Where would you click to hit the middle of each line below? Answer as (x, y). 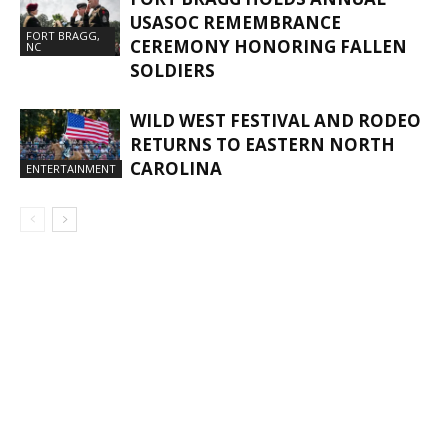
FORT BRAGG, (63, 35)
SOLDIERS (172, 70)
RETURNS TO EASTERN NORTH (262, 144)
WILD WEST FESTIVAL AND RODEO (275, 120)
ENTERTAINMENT (71, 168)
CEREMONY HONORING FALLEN (268, 46)
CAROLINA (176, 168)
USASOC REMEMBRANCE (235, 22)
